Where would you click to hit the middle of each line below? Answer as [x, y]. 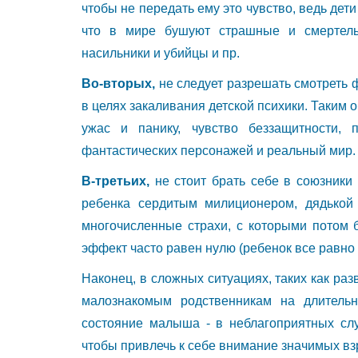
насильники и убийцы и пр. [161, 53]
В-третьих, [118, 181]
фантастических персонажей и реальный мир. [219, 150]
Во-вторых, [120, 83]
